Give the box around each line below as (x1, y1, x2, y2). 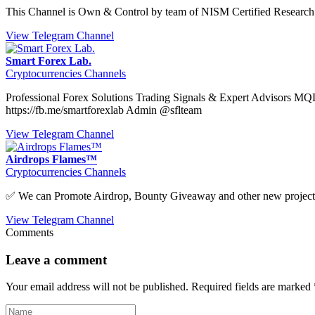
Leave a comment (6, 252, 107, 267)
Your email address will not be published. (6, 281, 188, 293)
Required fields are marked (191, 281, 314, 293)
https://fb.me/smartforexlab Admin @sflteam (6, 103, 202, 116)
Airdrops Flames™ (6, 153, 97, 165)
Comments (6, 226, 53, 238)
